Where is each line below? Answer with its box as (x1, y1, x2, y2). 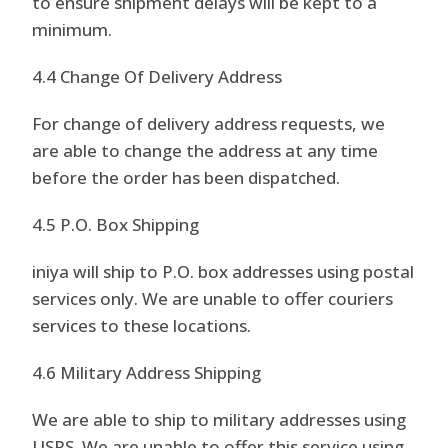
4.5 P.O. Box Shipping (32, 213, 200, 236)
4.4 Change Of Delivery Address (32, 65, 283, 88)
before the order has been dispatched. (32, 166, 341, 189)
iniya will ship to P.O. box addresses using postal (32, 260, 415, 283)
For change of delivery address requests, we (32, 112, 386, 135)
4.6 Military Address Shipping (32, 361, 262, 384)
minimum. (32, 18, 113, 41)
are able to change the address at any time (32, 139, 379, 162)
